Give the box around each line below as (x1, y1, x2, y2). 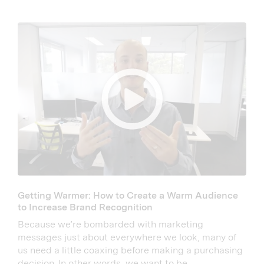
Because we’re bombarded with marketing (18, 218, 203, 230)
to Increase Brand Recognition (18, 201, 153, 213)
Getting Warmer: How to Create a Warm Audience (18, 189, 238, 201)
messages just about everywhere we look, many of (18, 231, 236, 243)
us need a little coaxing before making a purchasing (18, 244, 243, 256)
